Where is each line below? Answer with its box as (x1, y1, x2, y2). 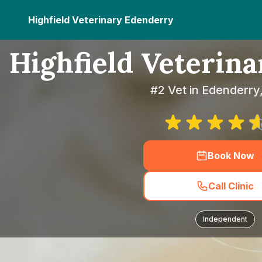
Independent (203, 215, 247, 223)
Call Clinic (208, 180, 254, 192)
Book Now (208, 150, 254, 161)
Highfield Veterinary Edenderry (28, 14, 174, 26)
